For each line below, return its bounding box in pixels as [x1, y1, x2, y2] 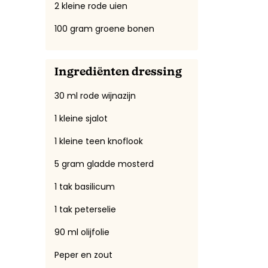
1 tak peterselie [54, 203, 116, 215]
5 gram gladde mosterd [54, 157, 154, 170]
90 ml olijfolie [54, 226, 109, 238]
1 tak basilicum [54, 180, 115, 193]
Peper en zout [54, 248, 112, 261]
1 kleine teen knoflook [54, 135, 143, 147]
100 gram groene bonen [54, 22, 154, 35]
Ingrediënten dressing [54, 66, 182, 78]
